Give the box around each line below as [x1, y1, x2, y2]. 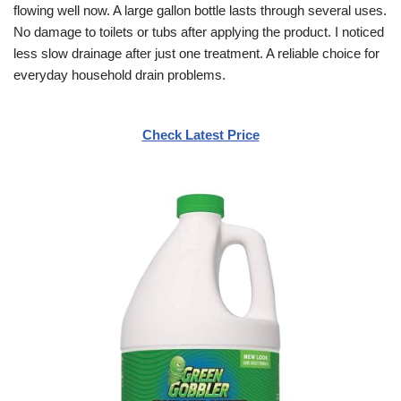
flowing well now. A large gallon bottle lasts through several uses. [13, 2, 387, 18]
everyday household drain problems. [13, 66, 226, 82]
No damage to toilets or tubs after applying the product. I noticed [13, 23, 384, 39]
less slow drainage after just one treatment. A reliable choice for [13, 45, 380, 61]
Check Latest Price [141, 126, 260, 142]
